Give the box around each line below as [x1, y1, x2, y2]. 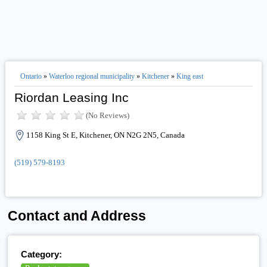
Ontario [20, 72, 42, 80]
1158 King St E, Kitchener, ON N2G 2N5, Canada [26, 131, 185, 139]
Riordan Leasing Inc [14, 91, 129, 104]
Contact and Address [8, 209, 147, 223]
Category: [21, 249, 63, 259]
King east [176, 72, 203, 80]
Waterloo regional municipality [48, 72, 135, 80]
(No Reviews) [85, 111, 129, 120]
